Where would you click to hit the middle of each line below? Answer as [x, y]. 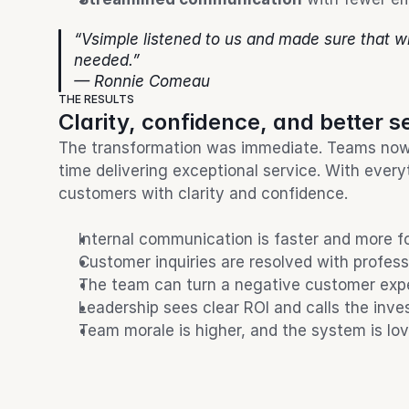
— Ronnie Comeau [142, 81]
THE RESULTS [96, 99]
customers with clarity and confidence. [203, 194]
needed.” [107, 60]
